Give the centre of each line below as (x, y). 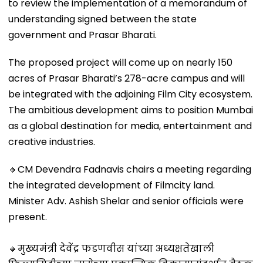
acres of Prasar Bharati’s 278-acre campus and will (127, 78)
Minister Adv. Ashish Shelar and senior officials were (126, 201)
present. (28, 217)
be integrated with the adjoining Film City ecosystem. (130, 94)
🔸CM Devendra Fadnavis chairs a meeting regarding (130, 169)
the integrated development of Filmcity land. (112, 185)
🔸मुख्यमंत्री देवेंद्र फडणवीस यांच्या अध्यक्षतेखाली (111, 248)
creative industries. (52, 141)
